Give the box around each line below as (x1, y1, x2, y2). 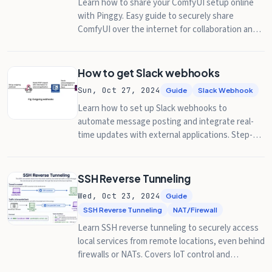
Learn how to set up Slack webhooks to (78, 102, 227, 115)
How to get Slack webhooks (78, 66, 220, 80)
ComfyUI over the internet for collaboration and (78, 23, 257, 36)
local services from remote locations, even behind (78, 235, 265, 248)
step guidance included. (78, 142, 168, 155)
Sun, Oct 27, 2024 (78, 85, 160, 95)
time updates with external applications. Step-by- (78, 129, 265, 141)
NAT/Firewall (173, 205, 217, 214)
